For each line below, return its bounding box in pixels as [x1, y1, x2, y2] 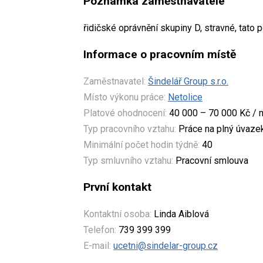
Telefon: [83, 224, 116, 235]
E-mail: [83, 240, 111, 251]
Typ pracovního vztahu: [83, 123, 176, 134]
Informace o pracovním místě [83, 47, 236, 61]
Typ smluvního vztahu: [83, 154, 173, 166]
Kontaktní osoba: [83, 208, 151, 220]
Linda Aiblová [151, 208, 209, 220]
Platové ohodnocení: [83, 107, 167, 119]
